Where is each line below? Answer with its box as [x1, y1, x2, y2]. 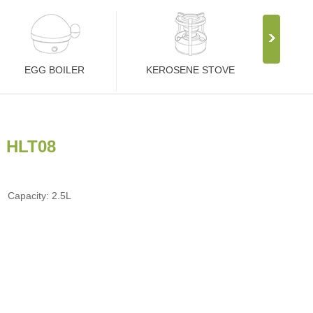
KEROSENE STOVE [146, 64, 235, 75]
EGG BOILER [24, 64, 85, 75]
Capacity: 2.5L [8, 190, 71, 201]
